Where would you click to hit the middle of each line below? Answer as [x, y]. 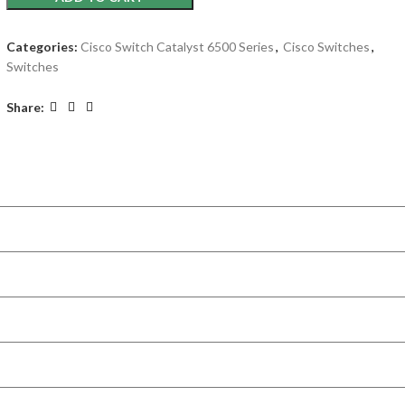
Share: [25, 107]
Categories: [42, 47]
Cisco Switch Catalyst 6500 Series [177, 47]
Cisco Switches [326, 47]
